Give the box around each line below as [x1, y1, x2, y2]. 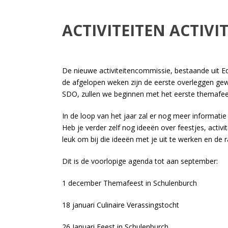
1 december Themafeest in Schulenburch [62, 178, 197, 188]
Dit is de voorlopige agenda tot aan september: [62, 156, 218, 166]
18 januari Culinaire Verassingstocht [62, 200, 179, 210]
